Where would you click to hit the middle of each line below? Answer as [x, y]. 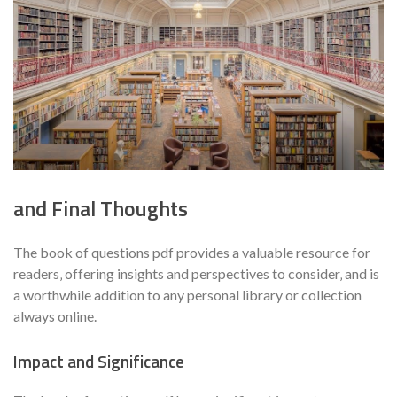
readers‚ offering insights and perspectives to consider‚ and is [196, 273]
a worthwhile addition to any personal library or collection [187, 294]
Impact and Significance [99, 361]
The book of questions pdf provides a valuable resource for [192, 252]
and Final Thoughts [101, 208]
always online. [55, 315]
